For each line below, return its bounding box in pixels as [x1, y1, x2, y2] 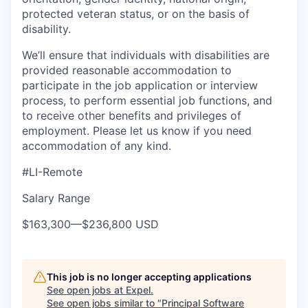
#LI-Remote [22, 165, 82, 179]
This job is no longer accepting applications [47, 271, 252, 283]
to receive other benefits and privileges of [22, 109, 241, 122]
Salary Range [22, 191, 90, 205]
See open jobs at [47, 284, 126, 296]
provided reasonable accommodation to [22, 63, 232, 77]
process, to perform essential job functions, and [22, 93, 272, 107]
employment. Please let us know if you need [22, 124, 252, 137]
